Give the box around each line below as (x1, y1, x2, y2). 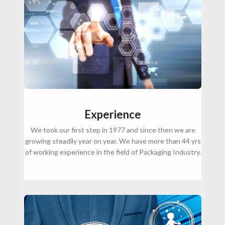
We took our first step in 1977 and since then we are (30, 126, 195, 135)
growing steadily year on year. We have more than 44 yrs (25, 137, 201, 146)
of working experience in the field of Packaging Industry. (25, 148, 201, 157)
